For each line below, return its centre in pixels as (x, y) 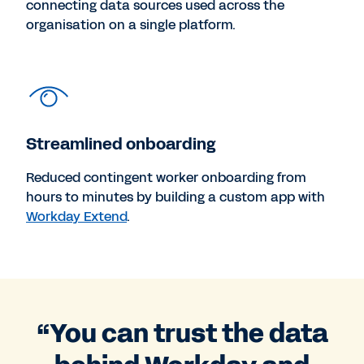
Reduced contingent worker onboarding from (166, 177)
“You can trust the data (182, 333)
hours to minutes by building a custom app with (175, 197)
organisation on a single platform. (131, 24)
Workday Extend (76, 216)
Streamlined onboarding (121, 143)
